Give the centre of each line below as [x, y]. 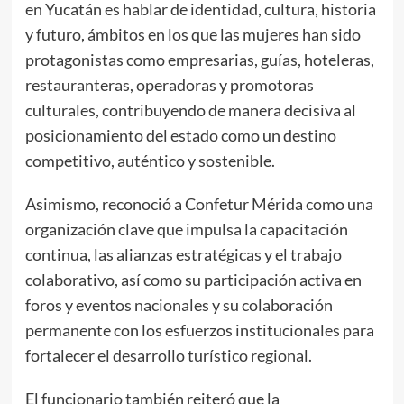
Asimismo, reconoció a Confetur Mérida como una [199, 203]
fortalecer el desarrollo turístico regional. [168, 355]
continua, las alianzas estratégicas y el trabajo [183, 254]
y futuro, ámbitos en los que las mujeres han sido [193, 34]
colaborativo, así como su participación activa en [193, 279]
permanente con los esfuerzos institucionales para [199, 330]
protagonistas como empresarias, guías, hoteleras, [199, 59]
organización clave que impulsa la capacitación [186, 229]
